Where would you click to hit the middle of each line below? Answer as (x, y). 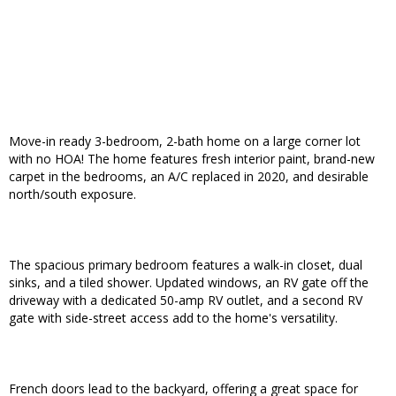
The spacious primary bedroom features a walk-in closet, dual (186, 265)
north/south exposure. (72, 194)
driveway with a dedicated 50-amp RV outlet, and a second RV (186, 301)
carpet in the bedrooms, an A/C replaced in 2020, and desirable (189, 177)
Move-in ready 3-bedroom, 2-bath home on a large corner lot (185, 141)
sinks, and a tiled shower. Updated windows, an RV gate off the (189, 283)
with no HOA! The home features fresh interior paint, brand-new (192, 159)
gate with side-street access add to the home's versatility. (173, 318)
